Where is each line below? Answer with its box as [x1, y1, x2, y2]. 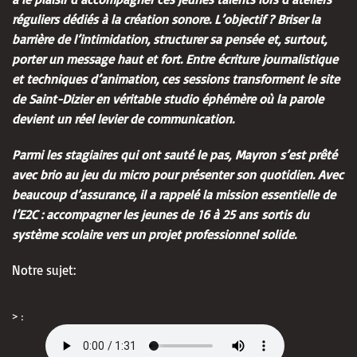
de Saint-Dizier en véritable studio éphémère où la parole [12, 90, 324, 107]
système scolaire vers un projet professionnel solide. [12, 226, 296, 242]
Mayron [235, 146, 276, 163]
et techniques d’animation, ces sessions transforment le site [12, 70, 339, 87]
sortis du [257, 206, 309, 222]
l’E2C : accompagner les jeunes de [12, 206, 198, 222]
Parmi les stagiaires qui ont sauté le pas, [12, 146, 235, 163]
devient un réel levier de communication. [12, 110, 234, 127]
